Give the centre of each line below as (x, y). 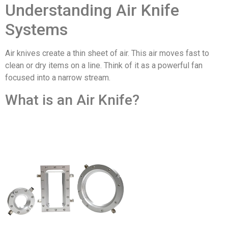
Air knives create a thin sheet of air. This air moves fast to (107, 53)
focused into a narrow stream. (58, 78)
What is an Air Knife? (72, 100)
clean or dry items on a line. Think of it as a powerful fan (104, 66)
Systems (36, 30)
